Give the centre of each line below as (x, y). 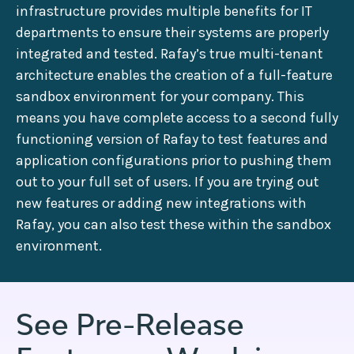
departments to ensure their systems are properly (172, 32)
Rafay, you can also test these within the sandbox (173, 224)
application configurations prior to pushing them (174, 160)
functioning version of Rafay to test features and (172, 139)
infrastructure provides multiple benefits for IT (164, 11)
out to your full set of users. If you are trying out (168, 181)
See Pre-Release (130, 324)
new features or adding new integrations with (161, 203)
